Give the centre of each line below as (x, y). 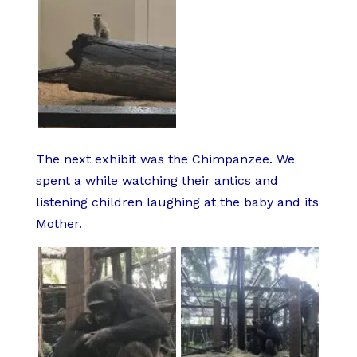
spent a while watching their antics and (157, 180)
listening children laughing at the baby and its (177, 202)
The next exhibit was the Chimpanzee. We (165, 159)
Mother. (59, 223)
